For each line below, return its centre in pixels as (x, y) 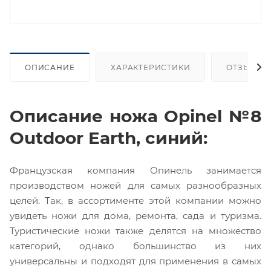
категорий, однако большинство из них (135, 246)
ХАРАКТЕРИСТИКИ (151, 67)
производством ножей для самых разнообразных (135, 185)
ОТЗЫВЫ (246, 67)
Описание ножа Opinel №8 (135, 116)
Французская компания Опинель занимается (135, 170)
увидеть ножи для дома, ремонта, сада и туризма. (135, 215)
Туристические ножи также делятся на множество (135, 230)
